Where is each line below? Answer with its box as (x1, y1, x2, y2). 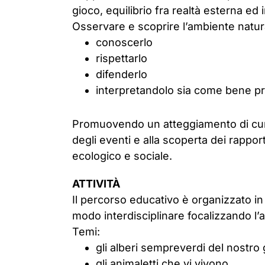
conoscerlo (96, 36, 153, 49)
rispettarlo (96, 52, 147, 64)
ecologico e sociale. (72, 150, 172, 162)
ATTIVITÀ (72, 177, 120, 190)
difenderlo (96, 68, 147, 80)
